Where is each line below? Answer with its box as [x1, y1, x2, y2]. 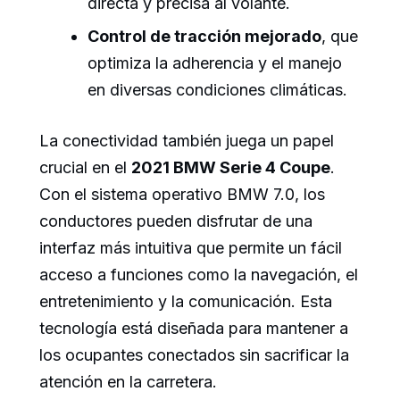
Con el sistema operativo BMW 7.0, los [39, 184, 325, 204]
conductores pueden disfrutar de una [39, 211, 312, 230]
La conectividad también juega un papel [39, 130, 334, 150]
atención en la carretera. [39, 371, 217, 391]
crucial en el [39, 157, 131, 177]
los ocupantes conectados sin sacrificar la [39, 345, 349, 364]
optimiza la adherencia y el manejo [87, 53, 342, 72]
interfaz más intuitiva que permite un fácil [39, 237, 342, 257]
